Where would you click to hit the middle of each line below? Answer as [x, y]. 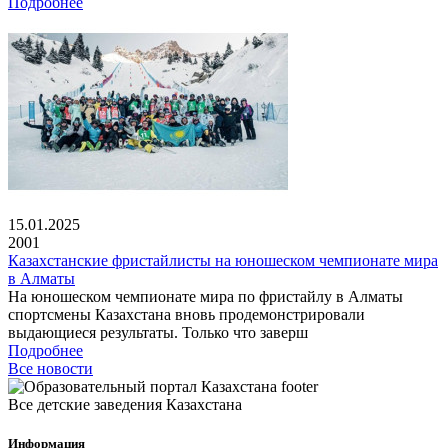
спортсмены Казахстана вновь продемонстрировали [186, 314]
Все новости [50, 368]
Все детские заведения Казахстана [125, 404]
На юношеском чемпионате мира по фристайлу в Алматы [205, 296]
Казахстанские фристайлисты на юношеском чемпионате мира [223, 260]
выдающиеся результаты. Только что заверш [158, 332]
